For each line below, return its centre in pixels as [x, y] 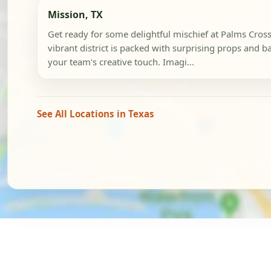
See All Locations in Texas [96, 114]
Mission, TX [75, 15]
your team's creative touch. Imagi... [121, 62]
